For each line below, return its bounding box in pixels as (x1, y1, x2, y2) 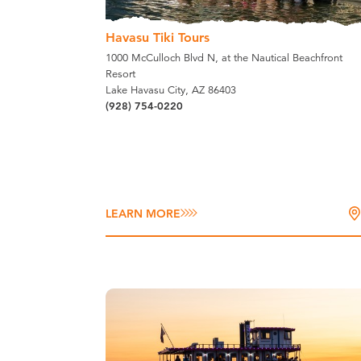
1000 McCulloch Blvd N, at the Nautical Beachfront (106, 50, 343, 64)
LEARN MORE (106, 206, 181, 222)
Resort (106, 66, 136, 81)
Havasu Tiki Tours (106, 29, 210, 45)
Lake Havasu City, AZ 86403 (106, 82, 237, 97)
